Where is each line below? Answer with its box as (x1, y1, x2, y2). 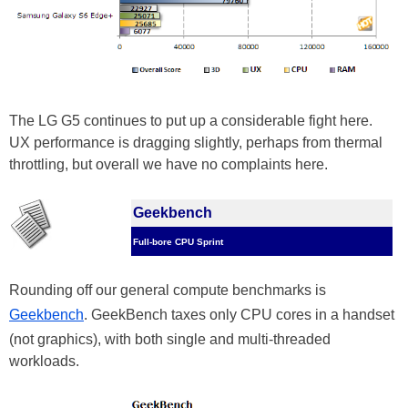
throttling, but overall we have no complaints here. (9, 156, 328, 172)
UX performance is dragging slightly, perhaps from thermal (9, 134, 382, 150)
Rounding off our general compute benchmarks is (9, 281, 326, 298)
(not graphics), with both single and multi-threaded (9, 331, 331, 347)
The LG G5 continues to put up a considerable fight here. (9, 112, 372, 128)
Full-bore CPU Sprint (133, 236, 223, 247)
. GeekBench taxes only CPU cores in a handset (84, 306, 394, 322)
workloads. (9, 352, 79, 369)
